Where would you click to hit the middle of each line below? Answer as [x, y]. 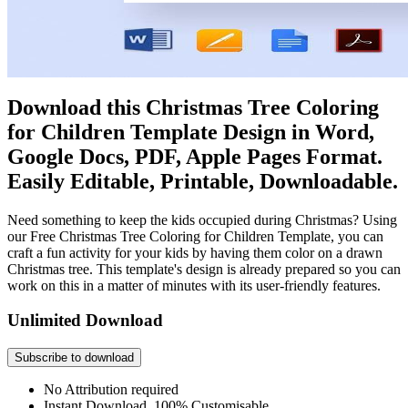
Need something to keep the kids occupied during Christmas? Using [202, 219]
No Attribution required [111, 390]
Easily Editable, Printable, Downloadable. [203, 181]
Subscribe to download [74, 358]
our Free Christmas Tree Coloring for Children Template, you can [195, 236]
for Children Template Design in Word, [191, 132]
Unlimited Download [85, 321]
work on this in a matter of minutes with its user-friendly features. [194, 285]
